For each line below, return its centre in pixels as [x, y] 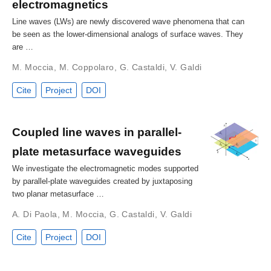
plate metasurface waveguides [97, 152]
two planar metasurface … [58, 194]
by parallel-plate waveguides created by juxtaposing [102, 181]
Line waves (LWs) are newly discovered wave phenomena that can [128, 21]
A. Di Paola [35, 214]
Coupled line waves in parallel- [97, 132]
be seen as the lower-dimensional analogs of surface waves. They [128, 34]
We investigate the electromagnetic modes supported [105, 169]
